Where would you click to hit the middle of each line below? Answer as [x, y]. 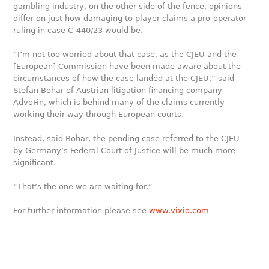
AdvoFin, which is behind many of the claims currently [119, 102]
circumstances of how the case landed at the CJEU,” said [124, 78]
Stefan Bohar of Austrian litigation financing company [118, 90]
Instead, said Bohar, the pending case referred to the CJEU [127, 138]
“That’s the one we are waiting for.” [83, 186]
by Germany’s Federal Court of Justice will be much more [125, 150]
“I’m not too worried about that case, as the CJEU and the [125, 54]
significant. [35, 162]
